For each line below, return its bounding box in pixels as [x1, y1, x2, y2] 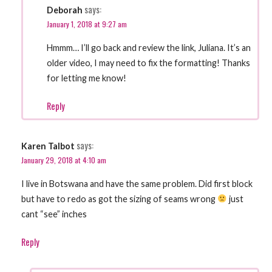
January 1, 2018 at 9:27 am [47, 18, 127, 30]
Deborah [47, 5, 83, 16]
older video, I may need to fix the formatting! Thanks [47, 57, 251, 68]
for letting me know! [47, 72, 127, 83]
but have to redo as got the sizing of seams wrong [21, 193, 217, 204]
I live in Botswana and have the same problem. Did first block [21, 178, 253, 189]
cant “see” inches [21, 208, 87, 219]
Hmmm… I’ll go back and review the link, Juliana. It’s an [47, 42, 251, 53]
